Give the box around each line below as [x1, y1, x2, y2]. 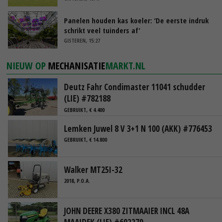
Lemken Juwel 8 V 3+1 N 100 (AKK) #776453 [64, 122, 212, 134]
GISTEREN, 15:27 [64, 37, 100, 45]
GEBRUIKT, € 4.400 [64, 106, 105, 113]
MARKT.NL [106, 59, 146, 73]
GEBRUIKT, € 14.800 [64, 136, 107, 144]
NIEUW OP [6, 59, 49, 73]
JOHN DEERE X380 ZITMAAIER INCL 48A [64, 205, 189, 217]
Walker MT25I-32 [64, 164, 122, 175]
